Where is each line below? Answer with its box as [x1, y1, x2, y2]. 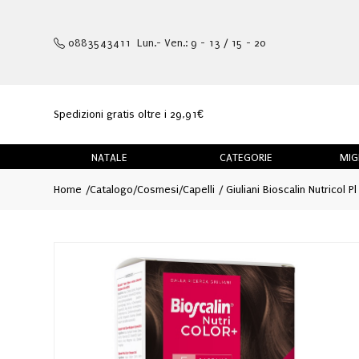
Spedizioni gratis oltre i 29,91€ [54, 108, 204, 121]
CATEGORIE [219, 151, 272, 163]
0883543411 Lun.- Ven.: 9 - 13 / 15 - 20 [65, 36, 266, 49]
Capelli [182, 183, 215, 196]
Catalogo [89, 183, 133, 196]
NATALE [91, 151, 128, 163]
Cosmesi [136, 183, 179, 196]
